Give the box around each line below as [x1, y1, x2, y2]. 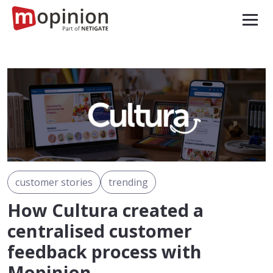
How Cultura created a [7, 198, 204, 222]
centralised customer [7, 219, 192, 243]
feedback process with [7, 239, 202, 264]
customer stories [15, 175, 93, 190]
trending [108, 175, 148, 190]
